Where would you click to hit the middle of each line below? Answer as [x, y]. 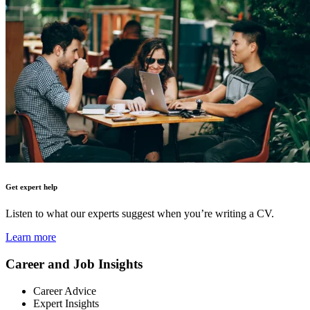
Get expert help [31, 186]
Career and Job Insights [74, 264]
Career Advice [65, 291]
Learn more [31, 237]
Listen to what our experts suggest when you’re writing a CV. [140, 214]
